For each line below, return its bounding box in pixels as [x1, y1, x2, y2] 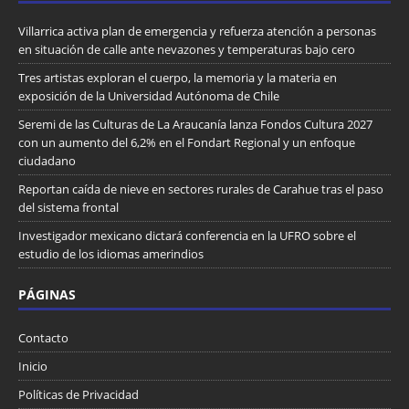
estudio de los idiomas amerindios [18, 245, 204, 262]
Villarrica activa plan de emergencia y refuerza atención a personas [18, 22, 376, 39]
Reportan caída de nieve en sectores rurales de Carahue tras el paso [18, 180, 383, 197]
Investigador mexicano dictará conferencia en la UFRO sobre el [18, 226, 356, 244]
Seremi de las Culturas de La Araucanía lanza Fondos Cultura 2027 [18, 115, 372, 132]
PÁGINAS [18, 285, 76, 303]
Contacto [18, 329, 68, 346]
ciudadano [18, 152, 76, 169]
